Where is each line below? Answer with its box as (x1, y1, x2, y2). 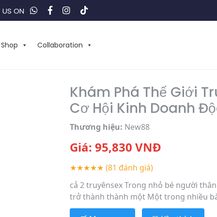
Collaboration (37, 40, 83, 50)
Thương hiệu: (69, 122, 123, 132)
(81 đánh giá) (105, 162, 153, 173)
